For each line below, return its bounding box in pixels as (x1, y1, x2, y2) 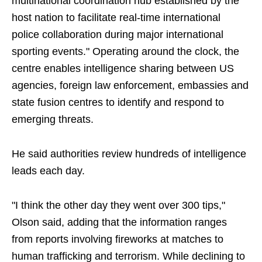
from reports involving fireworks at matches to (12, 233, 223, 246)
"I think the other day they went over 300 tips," (12, 199, 225, 212)
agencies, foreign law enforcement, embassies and (12, 80, 249, 92)
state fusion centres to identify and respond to (12, 96, 224, 109)
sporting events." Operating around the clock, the (12, 46, 239, 58)
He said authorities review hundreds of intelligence (12, 148, 246, 160)
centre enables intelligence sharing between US (12, 63, 234, 75)
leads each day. (12, 165, 85, 177)
